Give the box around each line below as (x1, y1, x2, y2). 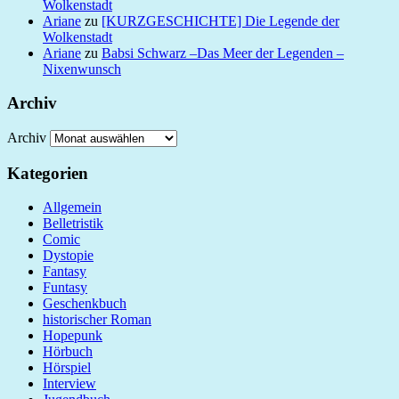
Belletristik (43, 216, 103, 232)
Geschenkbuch (43, 296, 126, 312)
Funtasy (43, 280, 87, 296)
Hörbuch (43, 344, 93, 360)
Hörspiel (43, 360, 91, 376)
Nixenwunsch (43, 61, 121, 77)
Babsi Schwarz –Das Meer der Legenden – (102, 45, 344, 61)
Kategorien (7, 163, 88, 183)
